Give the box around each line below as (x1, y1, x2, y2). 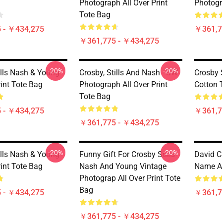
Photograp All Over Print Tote (79, 173, 180, 183)
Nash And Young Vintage (79, 162, 166, 171)
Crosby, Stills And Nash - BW (79, 68, 178, 77)
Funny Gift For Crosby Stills (79, 150, 175, 159)
